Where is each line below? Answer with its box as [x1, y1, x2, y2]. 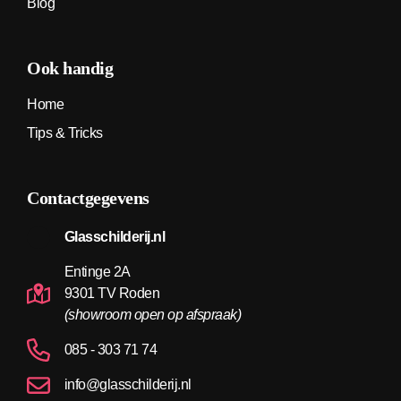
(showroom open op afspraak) [64, 307, 242, 323]
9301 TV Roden [64, 286, 160, 302]
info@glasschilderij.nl [64, 377, 192, 393]
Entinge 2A [64, 264, 131, 280]
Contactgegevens [27, 187, 149, 208]
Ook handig [27, 57, 113, 78]
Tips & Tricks [27, 124, 103, 141]
